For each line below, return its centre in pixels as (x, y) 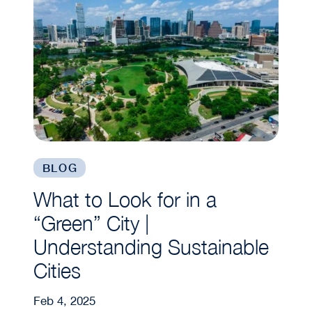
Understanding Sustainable (151, 247)
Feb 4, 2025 (64, 301)
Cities (57, 271)
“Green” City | (91, 223)
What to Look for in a (125, 200)
